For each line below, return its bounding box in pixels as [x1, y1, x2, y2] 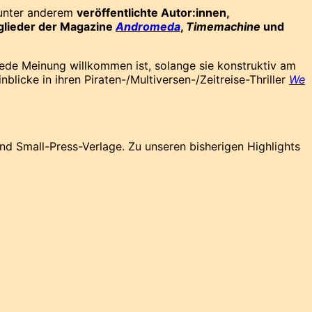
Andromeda [116, 19, 180, 33]
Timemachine [186, 19, 260, 33]
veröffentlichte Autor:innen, [77, 5, 229, 19]
